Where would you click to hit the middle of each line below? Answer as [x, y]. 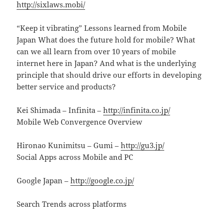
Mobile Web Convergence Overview [80, 122]
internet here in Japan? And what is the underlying [107, 63]
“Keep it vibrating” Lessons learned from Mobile [102, 28]
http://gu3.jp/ [143, 145]
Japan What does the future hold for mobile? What [106, 40]
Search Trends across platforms [72, 204]
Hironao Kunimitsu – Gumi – [69, 145]
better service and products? [66, 87]
